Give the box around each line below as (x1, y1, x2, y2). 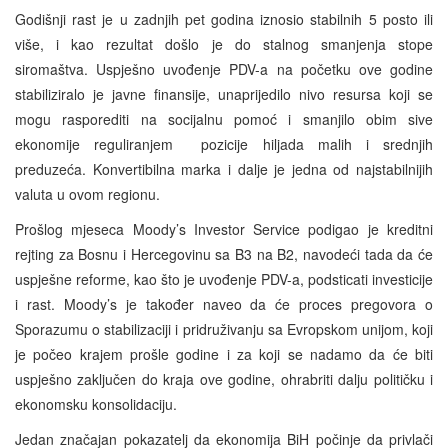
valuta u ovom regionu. (15, 183, 160, 204)
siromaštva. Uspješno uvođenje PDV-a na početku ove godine (15, 58, 433, 79)
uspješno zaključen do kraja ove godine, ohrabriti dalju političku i (15, 368, 433, 389)
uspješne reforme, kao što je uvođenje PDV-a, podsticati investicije (15, 268, 433, 289)
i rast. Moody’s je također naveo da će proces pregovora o (15, 293, 433, 314)
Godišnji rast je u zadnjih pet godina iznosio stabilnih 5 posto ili (15, 8, 433, 29)
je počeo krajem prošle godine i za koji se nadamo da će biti (15, 343, 433, 364)
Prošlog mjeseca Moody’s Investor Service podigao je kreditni (15, 218, 433, 239)
